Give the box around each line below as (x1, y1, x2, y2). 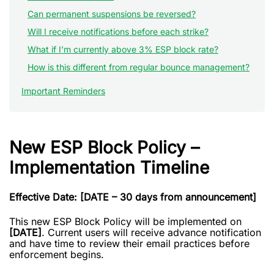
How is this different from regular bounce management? (28, 62, 250, 72)
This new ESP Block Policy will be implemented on (9, 215, 242, 228)
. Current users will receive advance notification (42, 226, 261, 239)
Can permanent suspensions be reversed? (28, 9, 196, 19)
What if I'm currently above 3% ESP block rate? (28, 44, 218, 54)
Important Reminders (21, 86, 105, 96)
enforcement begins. (9, 248, 104, 261)
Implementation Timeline (9, 157, 209, 178)
